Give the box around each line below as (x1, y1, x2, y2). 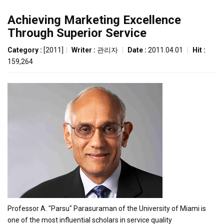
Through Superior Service (7, 26, 146, 40)
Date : (127, 46, 148, 54)
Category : (7, 46, 43, 54)
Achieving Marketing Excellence (7, 13, 181, 27)
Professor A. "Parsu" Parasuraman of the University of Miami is (7, 204, 206, 212)
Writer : (71, 46, 97, 54)
